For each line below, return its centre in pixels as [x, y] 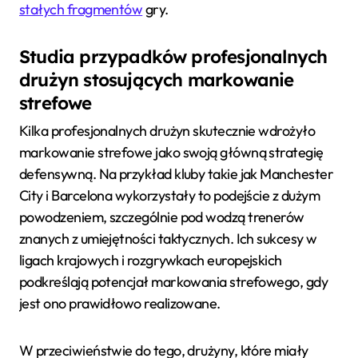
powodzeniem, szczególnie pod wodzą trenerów [162, 217]
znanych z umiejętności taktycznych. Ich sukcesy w [168, 238]
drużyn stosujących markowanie [157, 80]
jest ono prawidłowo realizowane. [120, 303]
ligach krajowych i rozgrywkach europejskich [151, 260]
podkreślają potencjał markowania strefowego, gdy [174, 281]
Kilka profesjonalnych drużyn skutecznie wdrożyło [167, 130]
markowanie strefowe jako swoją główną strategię [171, 152]
